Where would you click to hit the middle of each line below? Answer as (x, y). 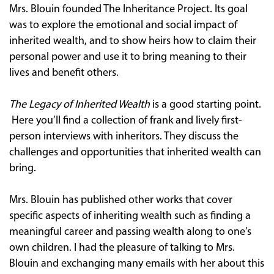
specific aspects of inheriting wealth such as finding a (130, 216)
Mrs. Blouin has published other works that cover (121, 200)
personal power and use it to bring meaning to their (128, 57)
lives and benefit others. (64, 73)
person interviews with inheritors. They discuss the (124, 136)
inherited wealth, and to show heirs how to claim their (133, 41)
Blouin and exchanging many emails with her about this (137, 264)
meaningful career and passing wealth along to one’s (130, 232)
